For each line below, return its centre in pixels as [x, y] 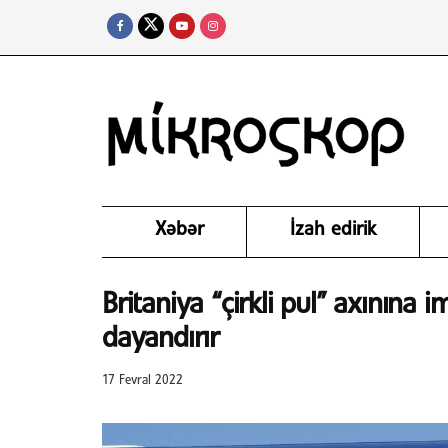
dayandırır [161, 339]
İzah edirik [332, 230]
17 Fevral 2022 [142, 380]
